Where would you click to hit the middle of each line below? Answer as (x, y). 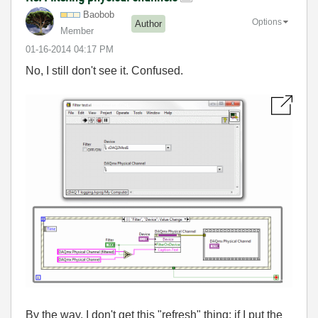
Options (267, 22)
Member (77, 31)
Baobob (99, 14)
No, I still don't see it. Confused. (104, 70)
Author (148, 24)
